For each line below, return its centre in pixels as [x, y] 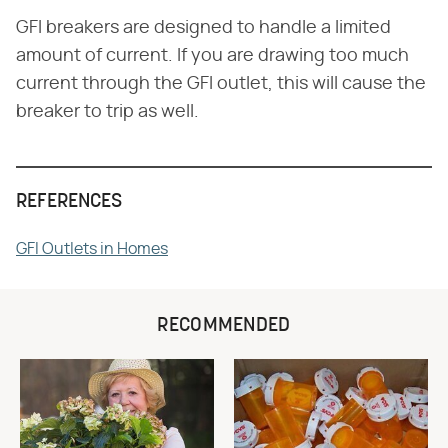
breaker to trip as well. [107, 112]
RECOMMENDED [224, 326]
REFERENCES [69, 202]
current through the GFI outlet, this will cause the [221, 84]
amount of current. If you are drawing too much [212, 56]
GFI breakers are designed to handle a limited [203, 28]
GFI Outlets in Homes [92, 249]
